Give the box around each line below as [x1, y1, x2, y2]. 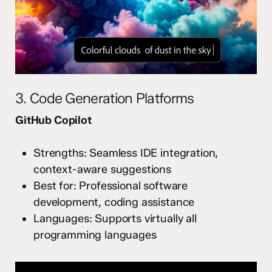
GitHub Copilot [15, 113, 92, 127]
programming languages [33, 228, 157, 242]
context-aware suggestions [33, 162, 171, 176]
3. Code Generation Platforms [15, 89, 194, 107]
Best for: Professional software [33, 178, 188, 192]
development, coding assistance [33, 195, 195, 209]
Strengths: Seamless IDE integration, [33, 146, 219, 160]
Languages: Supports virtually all [33, 211, 197, 225]
